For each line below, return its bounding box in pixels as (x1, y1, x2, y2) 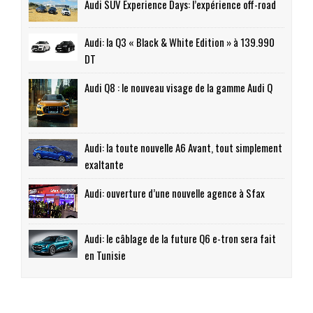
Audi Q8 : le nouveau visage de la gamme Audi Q (85, 79, 272, 95)
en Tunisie (85, 247, 126, 263)
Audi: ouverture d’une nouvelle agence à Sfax (85, 184, 265, 201)
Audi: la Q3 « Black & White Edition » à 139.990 (85, 34, 275, 50)
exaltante (85, 156, 124, 172)
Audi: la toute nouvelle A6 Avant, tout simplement (85, 139, 282, 155)
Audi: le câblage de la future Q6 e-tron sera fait (85, 231, 276, 247)
